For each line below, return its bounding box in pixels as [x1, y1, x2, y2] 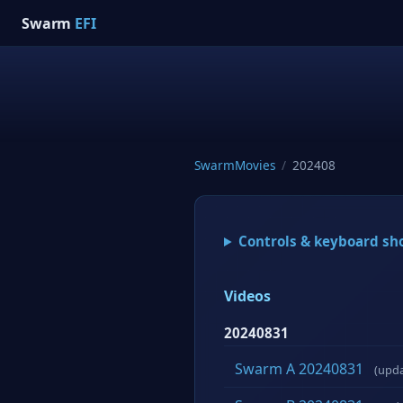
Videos [224, 286, 271, 306]
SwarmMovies [194, 157, 276, 174]
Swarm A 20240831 [235, 359, 363, 380]
